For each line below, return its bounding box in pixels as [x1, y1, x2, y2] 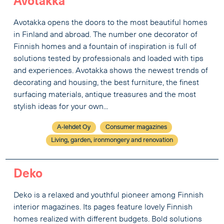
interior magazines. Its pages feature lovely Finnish [13, 203, 193, 211]
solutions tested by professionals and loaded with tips [13, 55, 204, 63]
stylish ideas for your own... [13, 103, 108, 111]
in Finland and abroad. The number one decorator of [13, 31, 198, 39]
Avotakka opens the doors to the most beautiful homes [13, 19, 208, 27]
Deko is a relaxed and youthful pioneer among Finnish [13, 191, 204, 199]
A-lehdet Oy [57, 124, 91, 131]
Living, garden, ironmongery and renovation [51, 137, 173, 144]
